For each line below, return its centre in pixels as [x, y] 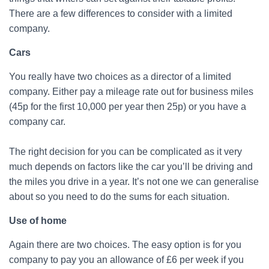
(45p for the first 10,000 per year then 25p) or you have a [128, 106]
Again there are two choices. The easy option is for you [125, 244]
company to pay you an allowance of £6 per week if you [126, 259]
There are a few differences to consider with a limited [121, 13]
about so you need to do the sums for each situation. [119, 196]
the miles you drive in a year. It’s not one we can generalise [134, 181]
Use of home [38, 220]
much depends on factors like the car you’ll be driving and [131, 166]
